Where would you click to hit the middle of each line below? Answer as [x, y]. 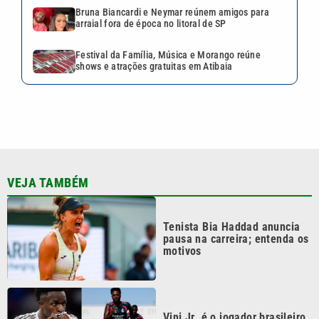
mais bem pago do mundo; [228, 294]
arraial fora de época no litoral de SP [151, 24]
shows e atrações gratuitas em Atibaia [154, 66]
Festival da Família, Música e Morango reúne [168, 54]
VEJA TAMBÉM [48, 147]
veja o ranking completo [222, 306]
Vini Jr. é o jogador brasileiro [235, 282]
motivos [182, 215]
